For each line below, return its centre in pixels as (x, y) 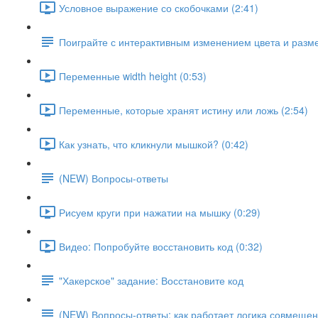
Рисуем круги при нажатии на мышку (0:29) (160, 212)
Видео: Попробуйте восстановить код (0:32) (161, 246)
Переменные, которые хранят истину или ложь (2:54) (183, 110)
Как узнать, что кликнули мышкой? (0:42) (154, 144)
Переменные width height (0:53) (133, 76)
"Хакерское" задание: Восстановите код (151, 280)
